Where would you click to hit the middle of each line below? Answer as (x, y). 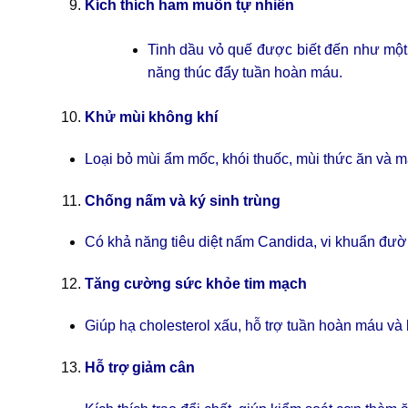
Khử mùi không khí (151, 117)
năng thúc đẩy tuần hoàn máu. (245, 73)
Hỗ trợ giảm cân (139, 367)
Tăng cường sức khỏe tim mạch (195, 284)
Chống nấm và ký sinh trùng (182, 200)
